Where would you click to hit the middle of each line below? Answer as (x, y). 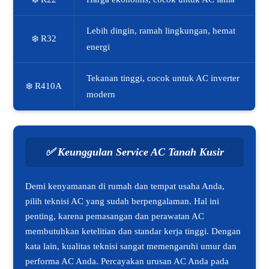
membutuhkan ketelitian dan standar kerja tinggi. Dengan (133, 231)
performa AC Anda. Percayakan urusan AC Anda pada (127, 261)
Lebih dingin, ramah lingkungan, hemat (161, 31)
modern (101, 95)
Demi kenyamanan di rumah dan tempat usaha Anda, (125, 186)
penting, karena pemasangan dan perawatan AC (115, 216)
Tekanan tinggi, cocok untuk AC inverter (163, 78)
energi (98, 47)
